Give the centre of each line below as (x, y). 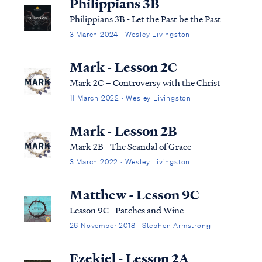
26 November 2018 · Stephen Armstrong (140, 225)
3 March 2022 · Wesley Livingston (130, 161)
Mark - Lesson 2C (123, 67)
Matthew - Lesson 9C (134, 194)
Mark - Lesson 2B (123, 131)
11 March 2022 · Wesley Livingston (130, 98)
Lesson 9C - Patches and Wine (126, 210)
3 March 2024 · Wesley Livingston (130, 34)
